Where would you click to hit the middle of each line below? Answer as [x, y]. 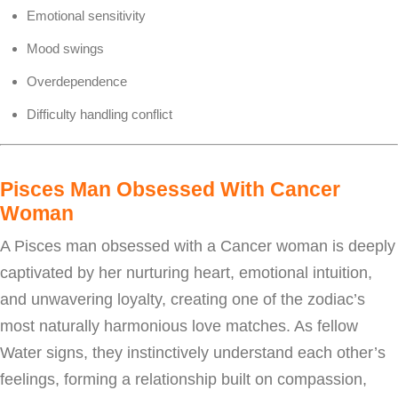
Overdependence [77, 81]
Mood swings [65, 48]
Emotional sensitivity [86, 15]
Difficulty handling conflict [99, 114]
